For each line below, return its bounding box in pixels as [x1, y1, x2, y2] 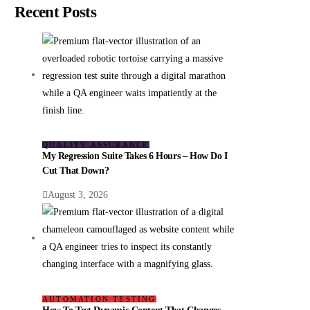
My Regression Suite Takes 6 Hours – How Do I [42, 151, 228, 162]
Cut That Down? [42, 165, 109, 176]
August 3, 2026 [48, 190, 109, 201]
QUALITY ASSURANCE [42, 140, 149, 149]
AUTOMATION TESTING [42, 295, 156, 304]
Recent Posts [15, 3, 96, 21]
